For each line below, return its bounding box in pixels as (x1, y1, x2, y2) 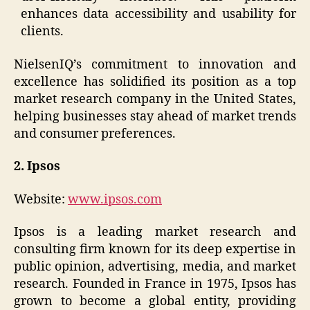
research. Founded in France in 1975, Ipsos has (14, 276, 296, 293)
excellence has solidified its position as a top (14, 73, 296, 90)
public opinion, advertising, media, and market (14, 259, 296, 275)
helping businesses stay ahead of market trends (14, 108, 296, 125)
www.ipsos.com (68, 191, 162, 208)
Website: (14, 191, 68, 208)
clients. (21, 24, 64, 40)
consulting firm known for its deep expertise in (14, 241, 296, 258)
